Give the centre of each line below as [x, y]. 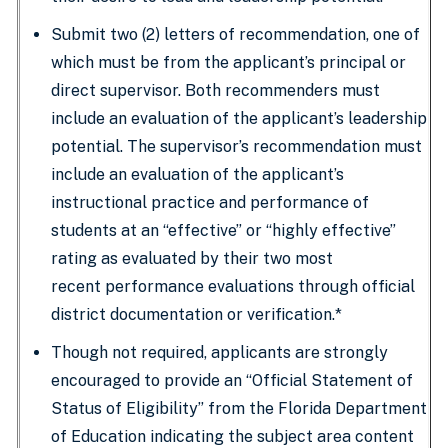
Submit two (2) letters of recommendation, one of [235, 34]
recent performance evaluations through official [233, 286]
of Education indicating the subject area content [232, 436]
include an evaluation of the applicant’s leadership [239, 118]
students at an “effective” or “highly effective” [223, 230]
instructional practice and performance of [210, 202]
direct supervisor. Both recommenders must [215, 90]
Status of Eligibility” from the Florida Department [239, 408]
